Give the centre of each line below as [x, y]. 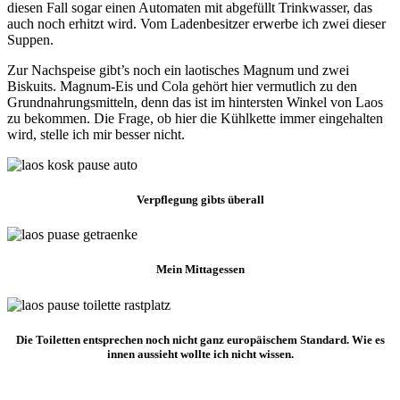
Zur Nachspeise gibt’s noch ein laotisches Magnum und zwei [178, 70]
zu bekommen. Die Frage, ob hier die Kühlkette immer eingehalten [195, 118]
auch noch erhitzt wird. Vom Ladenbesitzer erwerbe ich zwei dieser [196, 23]
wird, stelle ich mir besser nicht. [96, 134]
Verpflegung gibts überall [200, 200]
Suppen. [30, 39]
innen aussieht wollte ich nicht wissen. [200, 354]
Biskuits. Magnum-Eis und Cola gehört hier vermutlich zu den [182, 86]
